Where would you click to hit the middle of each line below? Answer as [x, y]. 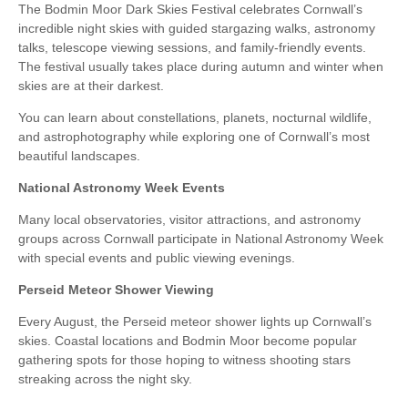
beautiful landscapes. [79, 156]
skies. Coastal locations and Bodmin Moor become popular [188, 341]
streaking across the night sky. [105, 379]
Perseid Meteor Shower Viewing [116, 290]
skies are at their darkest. [91, 86]
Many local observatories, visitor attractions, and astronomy [189, 220]
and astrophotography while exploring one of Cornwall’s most [194, 137]
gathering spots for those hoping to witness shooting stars [184, 360]
